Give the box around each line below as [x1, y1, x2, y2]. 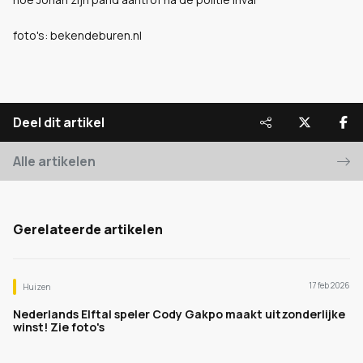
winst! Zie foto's [13, 319, 105, 335]
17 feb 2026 [309, 280, 350, 291]
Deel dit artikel [13, 113, 105, 131]
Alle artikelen [13, 152, 96, 170]
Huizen [23, 281, 50, 293]
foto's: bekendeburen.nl [13, 28, 142, 43]
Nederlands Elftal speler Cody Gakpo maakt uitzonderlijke [13, 306, 345, 322]
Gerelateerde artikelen [13, 220, 163, 238]
